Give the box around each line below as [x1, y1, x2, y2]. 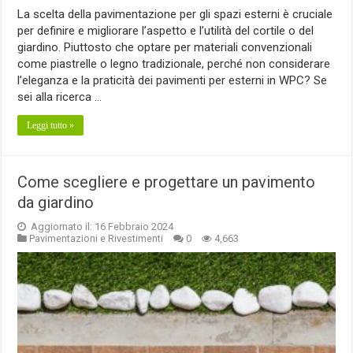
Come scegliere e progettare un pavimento [17, 173, 316, 192]
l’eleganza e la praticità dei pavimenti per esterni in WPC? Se [17, 73, 328, 88]
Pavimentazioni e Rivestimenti [29, 232, 164, 245]
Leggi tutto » [27, 120, 75, 132]
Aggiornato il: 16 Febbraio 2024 [28, 221, 174, 233]
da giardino [17, 193, 95, 213]
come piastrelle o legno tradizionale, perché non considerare [17, 57, 331, 72]
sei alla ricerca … [17, 90, 102, 105]
